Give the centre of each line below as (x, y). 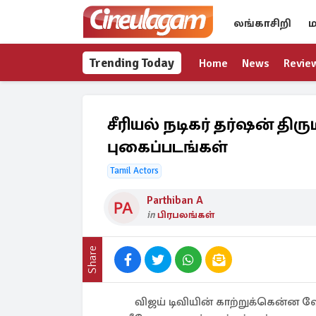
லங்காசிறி (262, 23)
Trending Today (132, 62)
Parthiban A (175, 200)
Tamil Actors (134, 171)
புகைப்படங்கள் (167, 147)
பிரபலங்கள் (186, 215)
